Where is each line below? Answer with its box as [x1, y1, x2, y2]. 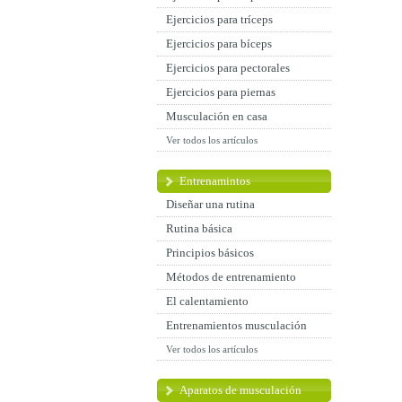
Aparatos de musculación [179, 383, 301, 397]
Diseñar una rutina [166, 197, 255, 211]
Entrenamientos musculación [166, 319, 307, 332]
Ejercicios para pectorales [166, 61, 290, 74]
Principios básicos [166, 246, 254, 259]
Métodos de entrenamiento [166, 270, 296, 284]
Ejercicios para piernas [166, 85, 275, 99]
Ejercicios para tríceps [166, 13, 273, 26]
